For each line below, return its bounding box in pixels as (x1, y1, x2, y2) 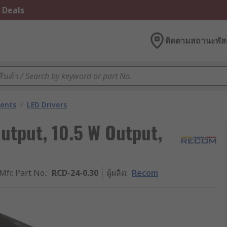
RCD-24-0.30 (52, 167, 98, 178)
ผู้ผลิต (107, 167, 126, 178)
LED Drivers (27, 100, 67, 109)
